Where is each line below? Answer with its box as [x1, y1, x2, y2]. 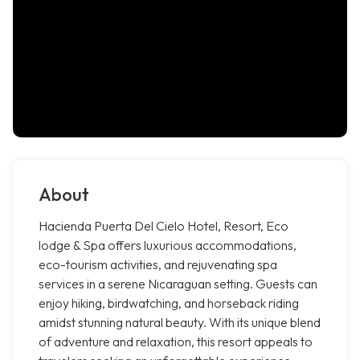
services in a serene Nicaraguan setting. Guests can [39, 276, 317, 292]
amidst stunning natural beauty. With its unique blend [39, 314, 321, 331]
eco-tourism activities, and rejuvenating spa [39, 256, 277, 273]
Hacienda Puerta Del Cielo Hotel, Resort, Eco [39, 218, 288, 235]
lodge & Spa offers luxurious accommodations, [39, 237, 297, 254]
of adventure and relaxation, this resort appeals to [39, 333, 313, 350]
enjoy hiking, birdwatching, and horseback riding [39, 295, 299, 312]
